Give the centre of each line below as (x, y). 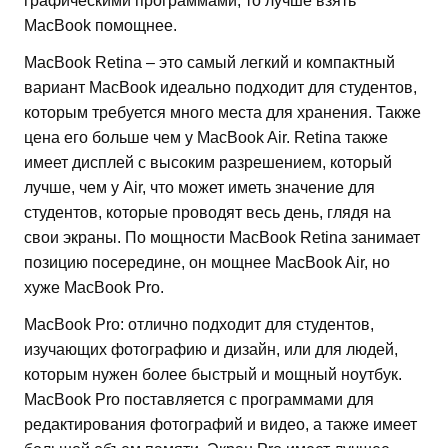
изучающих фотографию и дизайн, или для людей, (211, 350)
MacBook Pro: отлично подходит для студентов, (199, 325)
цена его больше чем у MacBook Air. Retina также (206, 138)
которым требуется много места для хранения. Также (222, 113)
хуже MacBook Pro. (94, 288)
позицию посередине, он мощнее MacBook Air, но (207, 263)
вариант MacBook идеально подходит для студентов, (220, 88)
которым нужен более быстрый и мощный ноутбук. (213, 375)
